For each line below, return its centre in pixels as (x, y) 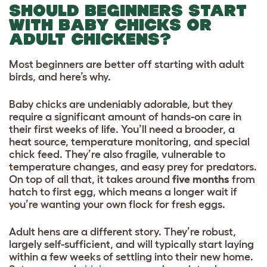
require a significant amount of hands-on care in (125, 117)
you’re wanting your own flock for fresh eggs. (117, 205)
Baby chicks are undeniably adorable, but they (121, 105)
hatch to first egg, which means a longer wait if (123, 192)
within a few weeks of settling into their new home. (131, 257)
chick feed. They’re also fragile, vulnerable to (117, 155)
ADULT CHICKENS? (90, 39)
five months (201, 180)
